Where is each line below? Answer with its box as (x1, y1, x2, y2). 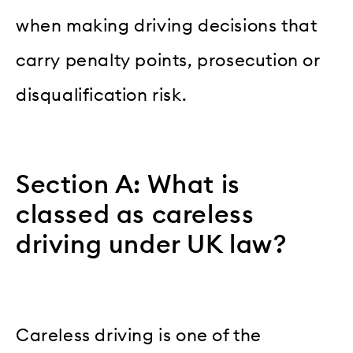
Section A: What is (16, 172, 240, 198)
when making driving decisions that (16, 17, 318, 35)
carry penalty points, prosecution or (16, 51, 320, 69)
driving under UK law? (16, 232, 287, 258)
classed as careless (16, 202, 255, 228)
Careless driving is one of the (16, 326, 262, 344)
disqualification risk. (16, 86, 188, 104)
